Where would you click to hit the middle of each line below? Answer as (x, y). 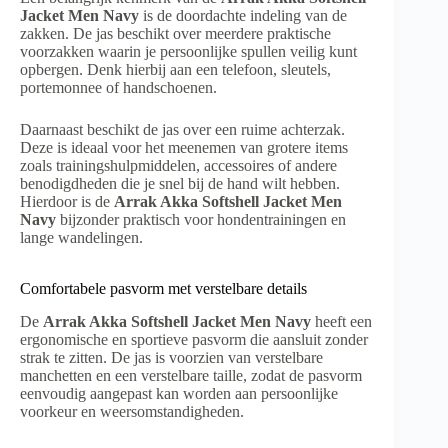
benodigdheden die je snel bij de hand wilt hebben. (180, 184)
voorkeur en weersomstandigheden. (132, 412)
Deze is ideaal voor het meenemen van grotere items (184, 148)
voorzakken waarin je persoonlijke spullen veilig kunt (188, 52)
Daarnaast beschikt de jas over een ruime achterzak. (182, 130)
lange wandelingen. (81, 238)
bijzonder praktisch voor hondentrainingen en (201, 220)
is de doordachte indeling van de (243, 16)
